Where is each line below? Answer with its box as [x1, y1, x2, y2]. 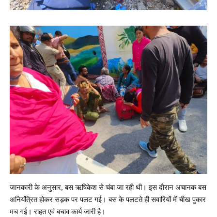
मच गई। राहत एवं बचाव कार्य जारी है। [10, 208, 106, 216]
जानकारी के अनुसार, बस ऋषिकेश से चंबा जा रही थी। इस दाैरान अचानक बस [10, 184, 206, 192]
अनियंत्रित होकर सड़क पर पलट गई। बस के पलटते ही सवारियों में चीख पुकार [10, 196, 206, 204]
